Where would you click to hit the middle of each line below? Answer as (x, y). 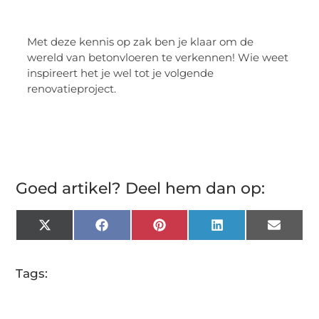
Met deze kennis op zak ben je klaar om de (141, 41)
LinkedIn (250, 230)
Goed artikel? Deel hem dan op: (141, 188)
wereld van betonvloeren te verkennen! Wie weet (158, 57)
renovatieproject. (72, 88)
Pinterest (194, 230)
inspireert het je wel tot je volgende (121, 73)
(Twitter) (77, 242)
